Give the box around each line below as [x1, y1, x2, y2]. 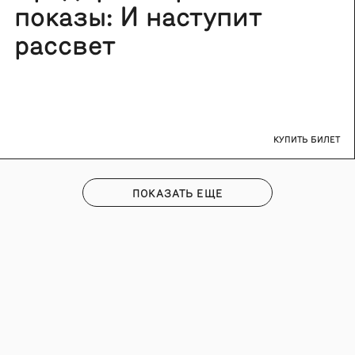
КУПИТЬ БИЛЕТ [273, 133, 340, 144]
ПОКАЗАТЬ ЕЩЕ [132, 185, 223, 200]
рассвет [14, 25, 116, 60]
